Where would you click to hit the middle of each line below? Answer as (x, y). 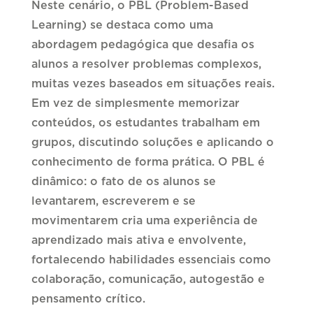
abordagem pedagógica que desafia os (143, 45)
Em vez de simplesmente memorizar (135, 104)
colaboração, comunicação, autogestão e (148, 280)
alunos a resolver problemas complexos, (146, 65)
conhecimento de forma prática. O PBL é (148, 162)
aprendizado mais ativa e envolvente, (138, 241)
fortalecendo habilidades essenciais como (151, 260)
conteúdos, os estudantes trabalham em (145, 123)
